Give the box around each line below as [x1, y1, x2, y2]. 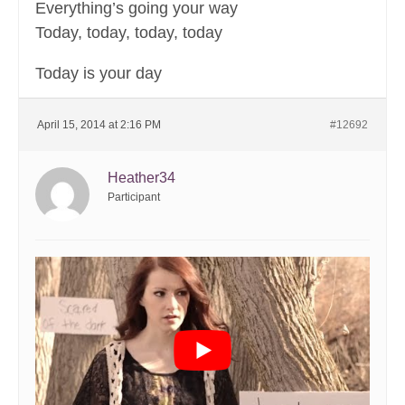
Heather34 [108, 170, 175, 186]
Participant [108, 191, 160, 204]
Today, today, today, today [35, 24, 222, 42]
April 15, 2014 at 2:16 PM [37, 118, 161, 132]
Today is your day [35, 64, 162, 83]
